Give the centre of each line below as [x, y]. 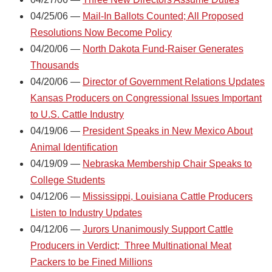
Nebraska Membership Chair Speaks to [167, 163]
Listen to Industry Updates [86, 212]
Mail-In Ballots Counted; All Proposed [163, 16]
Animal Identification [74, 147]
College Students [68, 180]
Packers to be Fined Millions [91, 262]
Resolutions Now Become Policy [101, 32]
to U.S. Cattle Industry [77, 114]
